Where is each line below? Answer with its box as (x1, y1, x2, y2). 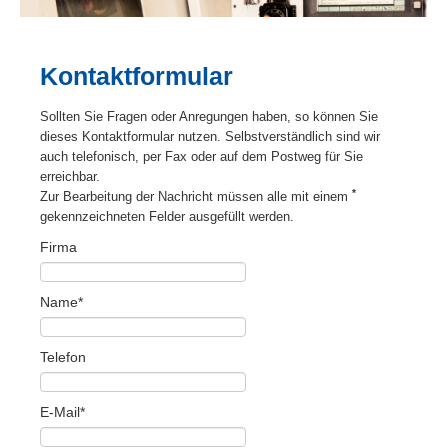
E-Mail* (40, 403, 85, 420)
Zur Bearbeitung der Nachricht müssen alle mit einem (40, 188, 352, 204)
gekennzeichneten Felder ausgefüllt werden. (40, 208, 294, 224)
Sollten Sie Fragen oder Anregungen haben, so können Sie (40, 108, 378, 124)
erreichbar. (40, 168, 100, 184)
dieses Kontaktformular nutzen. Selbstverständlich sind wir (40, 128, 380, 144)
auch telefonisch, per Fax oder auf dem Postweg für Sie (40, 148, 363, 164)
